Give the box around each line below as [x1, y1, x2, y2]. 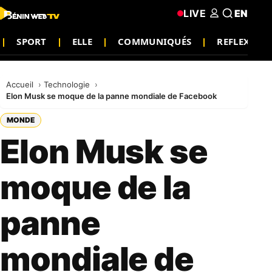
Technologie [44, 80, 92, 89]
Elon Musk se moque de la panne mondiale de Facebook [6, 91, 217, 101]
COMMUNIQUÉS [118, 35, 192, 47]
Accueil [6, 80, 36, 89]
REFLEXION [217, 35, 269, 47]
